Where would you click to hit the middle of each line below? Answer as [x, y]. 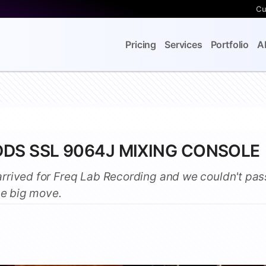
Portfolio [229, 45]
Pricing [141, 45]
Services [183, 45]
